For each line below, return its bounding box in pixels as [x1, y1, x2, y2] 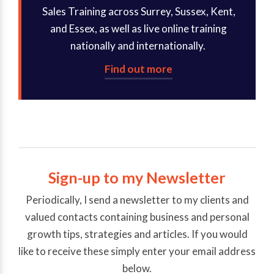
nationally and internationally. [70, 39, 207, 53]
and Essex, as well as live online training [50, 22, 227, 35]
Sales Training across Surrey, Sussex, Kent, [42, 5, 235, 18]
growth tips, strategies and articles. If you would [26, 227, 248, 240]
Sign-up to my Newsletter [48, 168, 226, 187]
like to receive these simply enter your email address [18, 244, 256, 257]
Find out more [105, 62, 172, 76]
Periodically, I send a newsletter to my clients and [25, 193, 249, 206]
